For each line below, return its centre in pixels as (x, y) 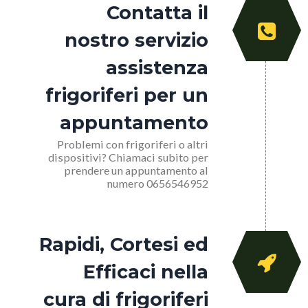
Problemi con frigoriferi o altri (133, 144)
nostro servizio (136, 41)
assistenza (157, 68)
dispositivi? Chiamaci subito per (128, 157)
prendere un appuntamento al (136, 170)
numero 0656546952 (157, 184)
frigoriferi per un (127, 96)
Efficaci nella (146, 272)
